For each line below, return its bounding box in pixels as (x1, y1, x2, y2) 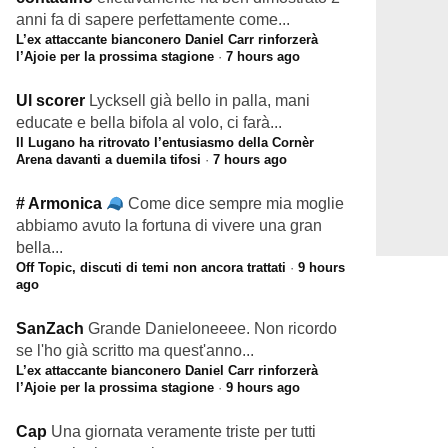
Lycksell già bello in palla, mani (89, 92, 310, 109)
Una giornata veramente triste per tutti (51, 423, 316, 440)
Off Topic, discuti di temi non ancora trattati (16, 260, 286, 275)
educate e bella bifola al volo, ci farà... (16, 114, 282, 131)
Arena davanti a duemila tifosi (16, 152, 201, 167)
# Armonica (16, 195, 106, 212)
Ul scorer (16, 92, 85, 109)
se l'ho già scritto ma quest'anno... (16, 342, 254, 359)
